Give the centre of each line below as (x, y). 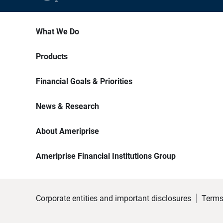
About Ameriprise (67, 131)
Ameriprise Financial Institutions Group (106, 156)
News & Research (67, 107)
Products (52, 57)
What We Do (57, 32)
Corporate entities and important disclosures (113, 199)
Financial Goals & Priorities (84, 82)
